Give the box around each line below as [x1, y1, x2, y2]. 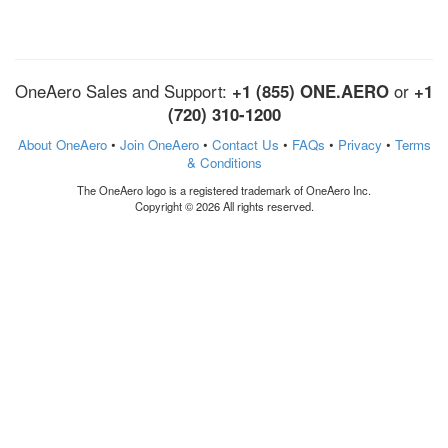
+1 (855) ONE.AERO [232, 78, 389, 103]
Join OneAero [119, 134, 199, 154]
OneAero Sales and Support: [15, 78, 232, 103]
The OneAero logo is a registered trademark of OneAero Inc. [77, 181, 371, 198]
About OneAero [17, 134, 107, 154]
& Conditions [186, 152, 262, 172]
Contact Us [211, 134, 279, 154]
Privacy [337, 134, 382, 154]
